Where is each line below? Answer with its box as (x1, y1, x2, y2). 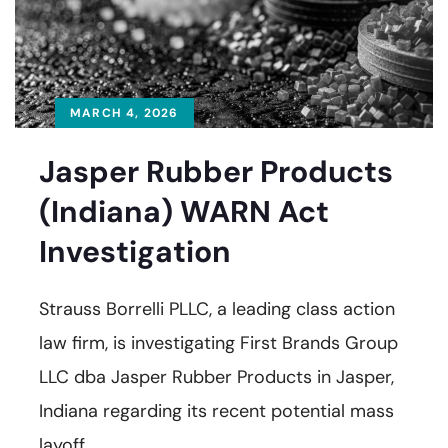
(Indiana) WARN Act (39, 192, 329, 232)
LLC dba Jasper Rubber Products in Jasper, (39, 365, 394, 390)
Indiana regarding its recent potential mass (39, 399, 394, 424)
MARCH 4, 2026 (70, 105, 179, 122)
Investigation (39, 232, 231, 272)
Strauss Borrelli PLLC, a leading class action (39, 297, 395, 322)
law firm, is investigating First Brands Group (39, 331, 398, 356)
